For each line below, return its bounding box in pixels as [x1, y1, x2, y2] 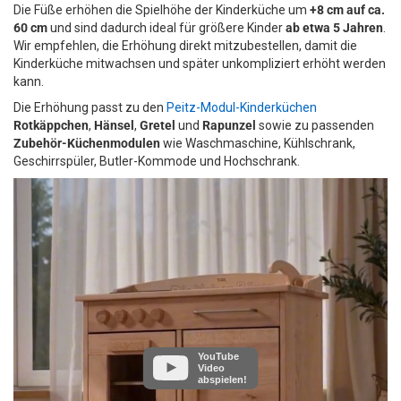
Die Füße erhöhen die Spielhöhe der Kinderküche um [13, 2, 310, 17]
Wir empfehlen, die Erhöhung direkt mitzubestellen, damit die [13, 38, 357, 53]
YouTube [198, 350, 240, 362]
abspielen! [198, 373, 248, 385]
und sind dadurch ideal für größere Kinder [47, 20, 286, 35]
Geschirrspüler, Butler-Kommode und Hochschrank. [13, 153, 300, 168]
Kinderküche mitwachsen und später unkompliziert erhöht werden [13, 55, 386, 71]
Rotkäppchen [13, 117, 89, 132]
